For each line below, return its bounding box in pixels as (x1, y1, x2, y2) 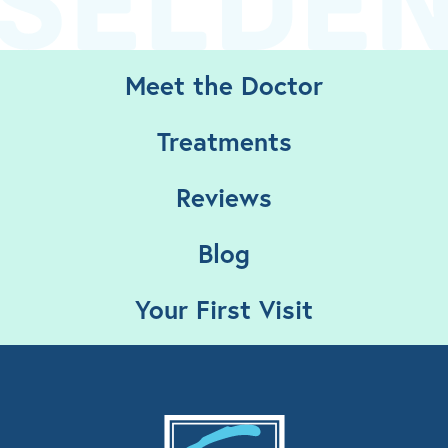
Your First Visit (135, 291, 313, 326)
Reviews (176, 179, 272, 214)
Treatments (156, 123, 292, 158)
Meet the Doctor (125, 67, 323, 102)
